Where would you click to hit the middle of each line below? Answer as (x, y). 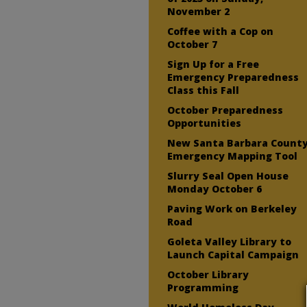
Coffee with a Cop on (221, 31)
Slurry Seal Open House (228, 175)
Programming (203, 287)
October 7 (193, 44)
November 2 (199, 11)
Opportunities (205, 123)
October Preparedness (225, 110)
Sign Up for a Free (213, 64)
